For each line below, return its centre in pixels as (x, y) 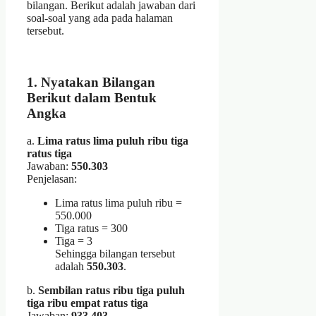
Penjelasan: (52, 178)
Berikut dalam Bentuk (92, 97)
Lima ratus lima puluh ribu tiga (113, 140)
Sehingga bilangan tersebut (115, 253)
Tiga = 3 (74, 241)
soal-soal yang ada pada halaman (100, 18)
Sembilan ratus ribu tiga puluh (111, 290)
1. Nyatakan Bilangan (91, 82)
